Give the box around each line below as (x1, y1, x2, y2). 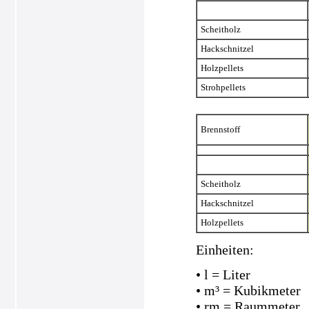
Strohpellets (200, 81, 246, 92)
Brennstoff (200, 123, 240, 134)
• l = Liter (195, 267, 250, 283)
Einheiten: (195, 242, 254, 258)
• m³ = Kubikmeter (195, 283, 301, 299)
